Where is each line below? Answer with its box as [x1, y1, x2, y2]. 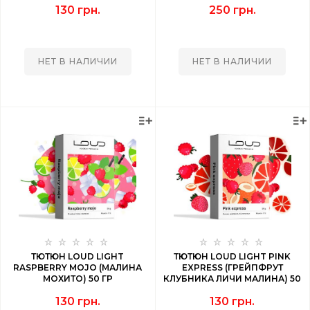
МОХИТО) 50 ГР [42, 273, 113, 284]
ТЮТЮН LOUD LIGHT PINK [174, 251, 291, 262]
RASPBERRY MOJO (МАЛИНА [13, 262, 143, 273]
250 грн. [208, 3, 256, 17]
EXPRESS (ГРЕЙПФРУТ [181, 262, 283, 273]
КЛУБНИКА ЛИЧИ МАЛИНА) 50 [163, 273, 302, 284]
